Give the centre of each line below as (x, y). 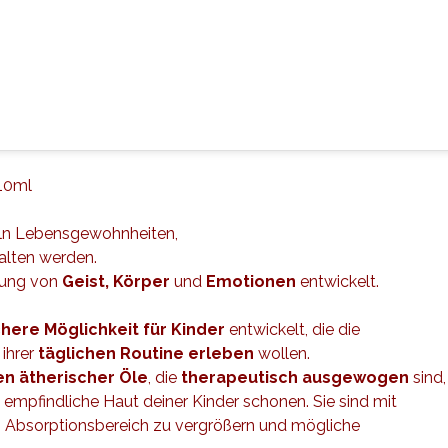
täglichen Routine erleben (146, 353)
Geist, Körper (118, 281)
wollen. (282, 353)
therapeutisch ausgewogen (295, 377)
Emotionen (251, 281)
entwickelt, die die (292, 329)
